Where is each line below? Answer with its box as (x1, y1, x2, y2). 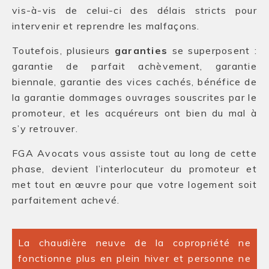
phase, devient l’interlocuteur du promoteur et (12, 163, 257, 175)
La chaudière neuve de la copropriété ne (18, 237, 251, 249)
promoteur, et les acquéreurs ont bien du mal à (12, 107, 257, 119)
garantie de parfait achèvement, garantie (12, 60, 257, 72)
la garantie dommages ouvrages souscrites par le (12, 91, 257, 103)
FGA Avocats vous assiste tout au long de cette (12, 147, 257, 159)
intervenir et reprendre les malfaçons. (12, 20, 200, 32)
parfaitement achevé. (12, 194, 120, 206)
